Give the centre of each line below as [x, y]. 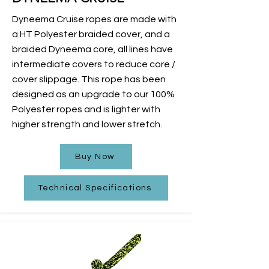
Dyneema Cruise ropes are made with [94, 19]
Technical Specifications [95, 188]
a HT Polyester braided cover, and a [91, 34]
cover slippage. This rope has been [89, 79]
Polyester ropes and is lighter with [86, 109]
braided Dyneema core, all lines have [92, 49]
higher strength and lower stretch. [87, 124]
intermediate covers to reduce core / [94, 64]
